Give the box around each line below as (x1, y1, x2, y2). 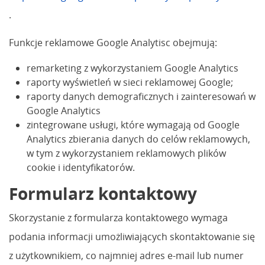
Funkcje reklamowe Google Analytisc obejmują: (9, 35, 217, 49)
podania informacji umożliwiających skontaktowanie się (9, 230, 255, 243)
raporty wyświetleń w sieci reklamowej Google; (27, 75, 233, 89)
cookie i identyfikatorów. (27, 160, 135, 174)
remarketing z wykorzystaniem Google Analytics (27, 61, 238, 75)
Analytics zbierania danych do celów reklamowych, (27, 132, 250, 146)
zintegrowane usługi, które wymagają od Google (27, 118, 240, 131)
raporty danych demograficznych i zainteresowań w (27, 89, 256, 103)
